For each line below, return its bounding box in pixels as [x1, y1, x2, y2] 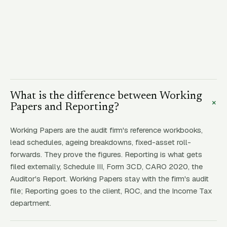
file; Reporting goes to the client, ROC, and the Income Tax [10, 186, 212, 196]
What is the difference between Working [10, 91, 202, 102]
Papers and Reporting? [10, 102, 119, 113]
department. [10, 198, 51, 208]
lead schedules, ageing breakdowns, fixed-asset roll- [10, 137, 191, 147]
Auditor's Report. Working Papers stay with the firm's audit [10, 174, 209, 183]
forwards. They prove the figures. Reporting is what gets [10, 149, 202, 159]
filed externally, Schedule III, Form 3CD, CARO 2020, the [10, 162, 203, 171]
